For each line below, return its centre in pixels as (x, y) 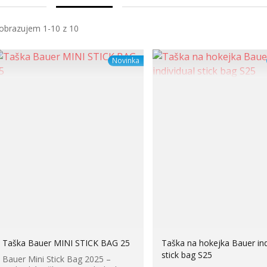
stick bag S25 (187, 255)
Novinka (125, 61)
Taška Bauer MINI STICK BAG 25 (66, 243)
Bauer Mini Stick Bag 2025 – (56, 259)
